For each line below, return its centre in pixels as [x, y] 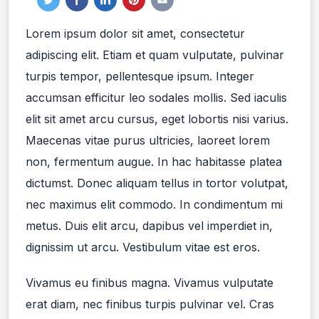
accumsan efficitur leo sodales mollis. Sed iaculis [156, 98]
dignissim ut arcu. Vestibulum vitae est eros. [143, 247]
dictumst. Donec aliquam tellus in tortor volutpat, [157, 183]
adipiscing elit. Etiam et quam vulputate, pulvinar [155, 55]
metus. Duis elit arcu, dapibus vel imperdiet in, [149, 226]
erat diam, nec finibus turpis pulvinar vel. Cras [150, 304]
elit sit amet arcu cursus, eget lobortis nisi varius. [157, 119]
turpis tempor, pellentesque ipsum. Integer [140, 77]
